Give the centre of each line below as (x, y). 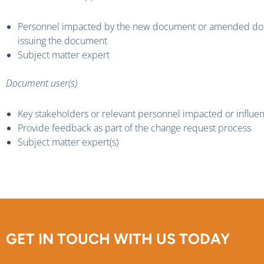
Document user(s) (42, 83)
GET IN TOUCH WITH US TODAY (118, 238)
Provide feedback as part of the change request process (134, 128)
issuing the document (62, 41)
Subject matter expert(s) (68, 142)
